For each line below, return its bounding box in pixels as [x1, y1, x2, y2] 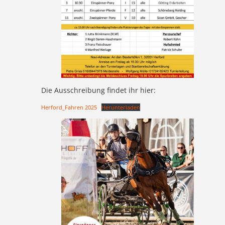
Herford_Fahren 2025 [41, 103, 97, 111]
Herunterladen [101, 103, 140, 111]
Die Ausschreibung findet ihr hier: [41, 85, 156, 95]
